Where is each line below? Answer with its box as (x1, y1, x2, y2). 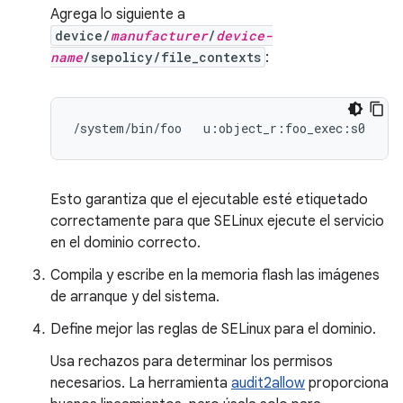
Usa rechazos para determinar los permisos (50, 353, 333, 371)
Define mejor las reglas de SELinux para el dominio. (50, 320, 376, 338)
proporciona (305, 374, 389, 392)
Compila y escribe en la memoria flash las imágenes (50, 266, 380, 284)
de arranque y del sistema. (50, 288, 219, 306)
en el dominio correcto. (50, 234, 201, 252)
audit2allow (231, 374, 305, 392)
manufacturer (111, 27, 208, 44)
